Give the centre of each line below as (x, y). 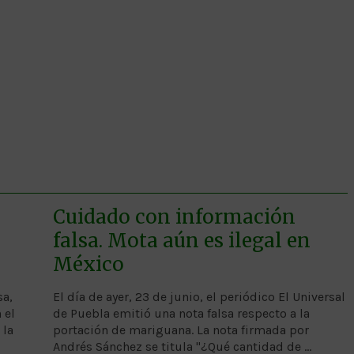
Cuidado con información (174, 217)
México (88, 264)
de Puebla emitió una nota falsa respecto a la (181, 313)
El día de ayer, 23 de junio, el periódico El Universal (199, 296)
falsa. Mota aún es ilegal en (181, 240)
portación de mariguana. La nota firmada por (181, 330)
